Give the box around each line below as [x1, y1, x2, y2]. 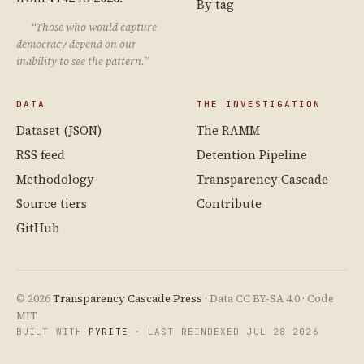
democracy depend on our [16, 37, 136, 51]
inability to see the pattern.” [16, 54, 149, 68]
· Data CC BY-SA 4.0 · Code [202, 291, 334, 305]
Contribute [197, 194, 262, 212]
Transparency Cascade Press [53, 291, 202, 305]
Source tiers [16, 194, 87, 212]
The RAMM [197, 121, 260, 139]
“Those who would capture [31, 19, 158, 34]
